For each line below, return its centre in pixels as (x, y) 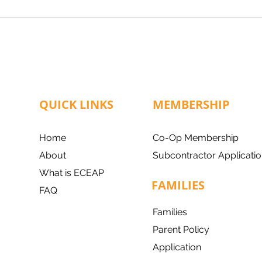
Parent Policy (181, 230)
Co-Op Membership (196, 138)
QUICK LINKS (76, 104)
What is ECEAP (72, 173)
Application (177, 247)
